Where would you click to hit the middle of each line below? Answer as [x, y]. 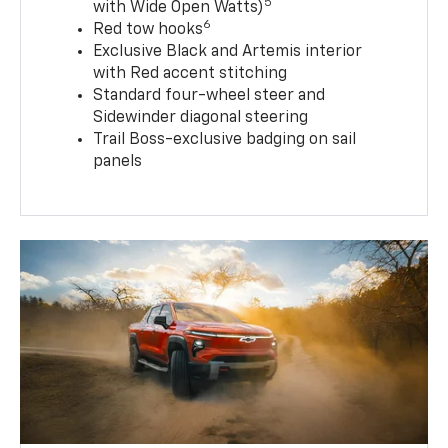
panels [118, 161]
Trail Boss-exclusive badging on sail [225, 139]
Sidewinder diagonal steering [201, 117]
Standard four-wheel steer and [209, 95]
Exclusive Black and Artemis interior [228, 51]
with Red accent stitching [190, 73]
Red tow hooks [148, 29]
